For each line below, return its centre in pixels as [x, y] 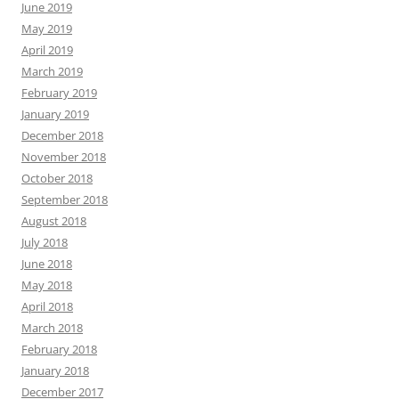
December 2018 [62, 135]
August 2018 [54, 221]
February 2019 [59, 93]
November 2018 [64, 157]
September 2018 [65, 199]
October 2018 [57, 178]
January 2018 [55, 370]
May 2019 [47, 28]
